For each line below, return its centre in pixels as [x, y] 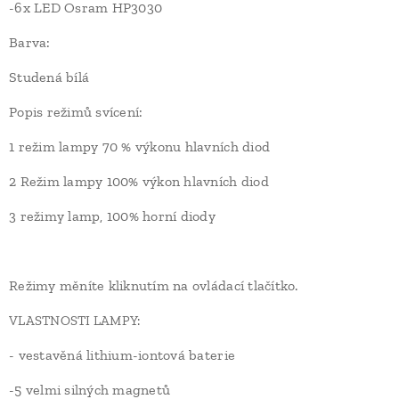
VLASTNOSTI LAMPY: [75, 321]
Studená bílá [49, 77]
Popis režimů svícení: [76, 112]
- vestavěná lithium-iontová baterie [122, 355]
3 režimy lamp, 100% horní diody [112, 216]
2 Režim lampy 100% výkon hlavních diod [139, 182]
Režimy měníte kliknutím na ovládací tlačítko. [154, 286]
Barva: [30, 43]
